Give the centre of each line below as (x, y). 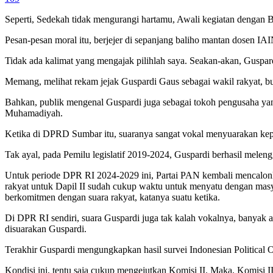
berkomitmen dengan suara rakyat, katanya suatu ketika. (112, 197)
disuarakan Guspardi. (46, 229)
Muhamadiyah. (34, 113)
